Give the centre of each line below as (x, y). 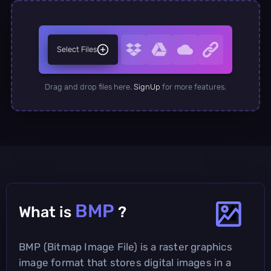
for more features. (193, 87)
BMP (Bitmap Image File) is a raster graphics (126, 247)
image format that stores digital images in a (125, 262)
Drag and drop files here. (89, 87)
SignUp (147, 87)
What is (47, 212)
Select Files (77, 49)
